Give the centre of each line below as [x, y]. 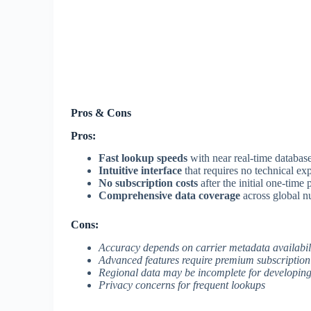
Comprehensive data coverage [169, 196]
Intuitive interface [140, 171]
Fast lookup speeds [143, 158]
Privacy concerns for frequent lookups [182, 285]
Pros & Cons [101, 112]
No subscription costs [148, 183]
